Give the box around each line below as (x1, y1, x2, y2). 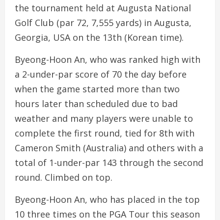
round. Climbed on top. (15, 171, 112, 183)
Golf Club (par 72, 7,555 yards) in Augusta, (15, 17, 192, 28)
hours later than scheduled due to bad (15, 98, 178, 110)
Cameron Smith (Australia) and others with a (15, 142, 203, 154)
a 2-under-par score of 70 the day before (15, 68, 187, 80)
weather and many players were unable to (15, 112, 193, 124)
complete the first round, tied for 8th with (15, 127, 194, 139)
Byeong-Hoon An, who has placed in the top (15, 193, 200, 205)
